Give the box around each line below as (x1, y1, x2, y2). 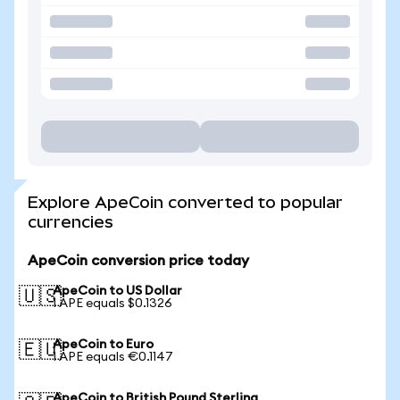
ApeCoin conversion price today (28, 254, 249, 268)
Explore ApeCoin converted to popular (28, 193, 343, 212)
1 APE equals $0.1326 (53, 297, 172, 310)
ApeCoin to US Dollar (53, 285, 182, 297)
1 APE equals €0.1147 (53, 351, 173, 363)
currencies (28, 212, 113, 231)
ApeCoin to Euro (53, 338, 154, 351)
